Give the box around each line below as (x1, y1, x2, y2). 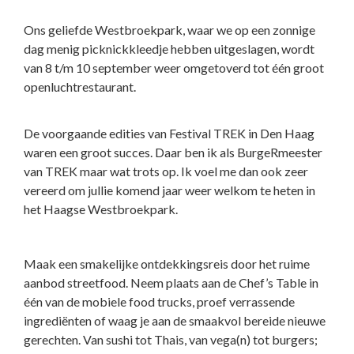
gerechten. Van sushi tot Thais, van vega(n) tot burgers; (24, 332, 318, 348)
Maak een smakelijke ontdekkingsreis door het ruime (24, 256, 310, 272)
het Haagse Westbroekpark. (24, 201, 178, 217)
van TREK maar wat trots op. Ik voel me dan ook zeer (24, 164, 308, 179)
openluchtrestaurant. (24, 79, 136, 95)
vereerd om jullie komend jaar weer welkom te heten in (24, 183, 315, 198)
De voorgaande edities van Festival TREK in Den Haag (24, 126, 314, 141)
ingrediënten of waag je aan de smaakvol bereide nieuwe (24, 313, 326, 329)
